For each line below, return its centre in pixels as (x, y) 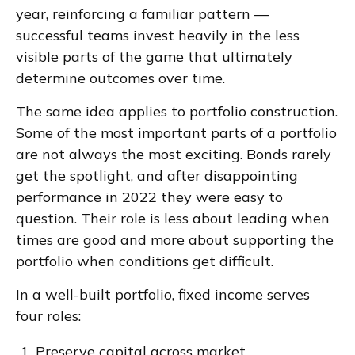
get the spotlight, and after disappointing (157, 176)
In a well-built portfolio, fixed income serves (163, 294)
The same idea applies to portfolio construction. (177, 111)
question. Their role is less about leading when (173, 218)
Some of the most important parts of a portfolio (176, 133)
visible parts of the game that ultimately (154, 57)
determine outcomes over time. (120, 78)
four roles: (48, 316)
